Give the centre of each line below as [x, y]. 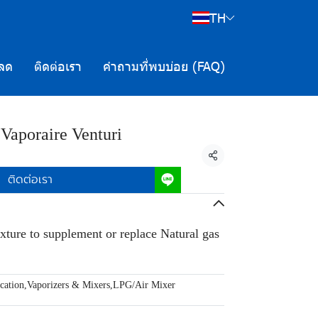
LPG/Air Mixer [144, 285]
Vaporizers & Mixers [68, 285]
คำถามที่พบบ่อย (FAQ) [164, 65]
